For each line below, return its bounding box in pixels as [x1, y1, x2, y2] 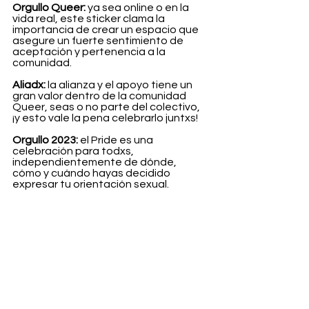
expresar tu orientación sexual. [12, 178, 169, 190]
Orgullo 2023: [12, 134, 78, 146]
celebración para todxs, [12, 145, 136, 157]
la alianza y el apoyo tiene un [46, 79, 195, 90]
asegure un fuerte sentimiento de [12, 34, 186, 46]
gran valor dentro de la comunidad [12, 90, 188, 101]
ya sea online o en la [86, 1, 191, 13]
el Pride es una [78, 134, 155, 146]
